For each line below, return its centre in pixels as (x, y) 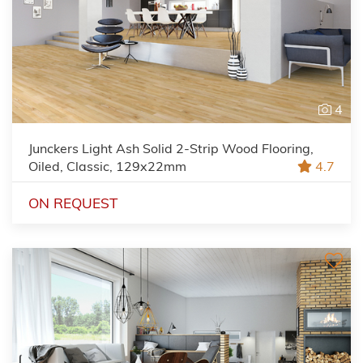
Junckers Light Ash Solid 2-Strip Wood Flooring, (171, 148)
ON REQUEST (73, 203)
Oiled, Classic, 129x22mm (107, 166)
